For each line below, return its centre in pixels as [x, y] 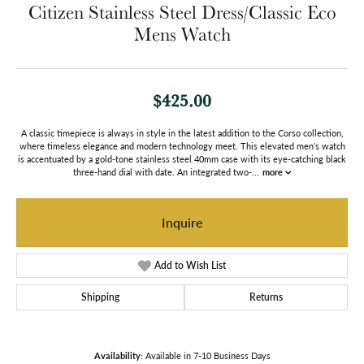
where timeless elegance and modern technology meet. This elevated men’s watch [182, 146]
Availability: [118, 356]
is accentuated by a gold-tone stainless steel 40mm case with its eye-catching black [182, 159]
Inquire [182, 223]
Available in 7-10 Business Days [208, 356]
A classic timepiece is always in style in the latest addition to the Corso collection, [182, 133]
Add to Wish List [191, 266]
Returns [266, 297]
